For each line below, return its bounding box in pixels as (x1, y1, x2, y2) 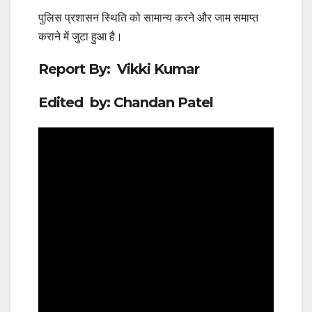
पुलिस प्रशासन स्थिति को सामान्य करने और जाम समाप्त (38, 11, 258, 24)
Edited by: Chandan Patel (38, 94, 213, 111)
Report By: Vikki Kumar (38, 60, 199, 77)
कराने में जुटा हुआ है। (38, 30, 123, 42)
